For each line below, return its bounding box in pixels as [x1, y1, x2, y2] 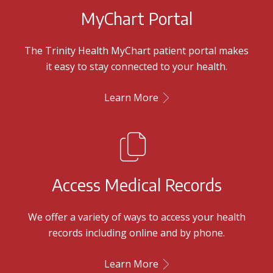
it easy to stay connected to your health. [46, 60, 227, 73]
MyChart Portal [80, 8, 193, 29]
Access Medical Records [51, 174, 222, 195]
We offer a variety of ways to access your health [27, 210, 246, 224]
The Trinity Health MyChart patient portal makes [24, 44, 249, 57]
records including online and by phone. [48, 226, 225, 239]
